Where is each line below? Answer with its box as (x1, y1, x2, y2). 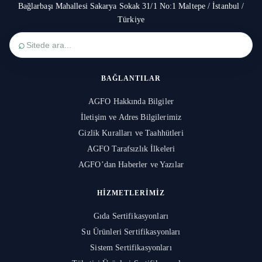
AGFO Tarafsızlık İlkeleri (87, 144, 175, 153)
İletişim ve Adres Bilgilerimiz (80, 112, 182, 122)
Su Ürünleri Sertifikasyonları (81, 227, 181, 236)
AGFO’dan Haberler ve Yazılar (78, 160, 184, 169)
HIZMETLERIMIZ (97, 188, 165, 197)
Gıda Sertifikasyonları (93, 211, 169, 220)
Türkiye (118, 15, 144, 24)
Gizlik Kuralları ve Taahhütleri (78, 128, 184, 137)
